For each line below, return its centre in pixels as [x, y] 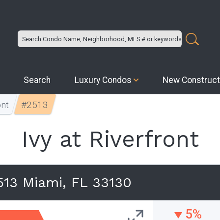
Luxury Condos [103, 80]
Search [37, 80]
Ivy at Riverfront [110, 139]
